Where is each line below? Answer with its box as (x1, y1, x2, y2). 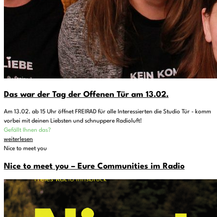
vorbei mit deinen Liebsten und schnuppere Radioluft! (4, 118, 142, 124)
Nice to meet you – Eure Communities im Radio (4, 162, 185, 171)
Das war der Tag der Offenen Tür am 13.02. (4, 91, 169, 99)
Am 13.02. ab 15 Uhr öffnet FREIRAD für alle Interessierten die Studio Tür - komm (4, 109, 211, 115)
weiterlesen (4, 137, 33, 143)
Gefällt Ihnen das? (4, 127, 51, 134)
